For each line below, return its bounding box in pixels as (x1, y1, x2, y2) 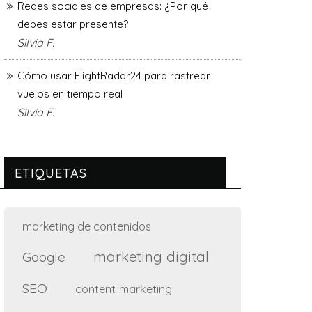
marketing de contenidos (22, 219, 151, 233)
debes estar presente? (17, 17, 128, 31)
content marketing (75, 281, 172, 296)
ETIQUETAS (15, 164, 87, 181)
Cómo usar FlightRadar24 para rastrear (17, 68, 210, 82)
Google (22, 248, 65, 265)
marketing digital (93, 247, 209, 265)
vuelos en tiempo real (17, 86, 123, 100)
